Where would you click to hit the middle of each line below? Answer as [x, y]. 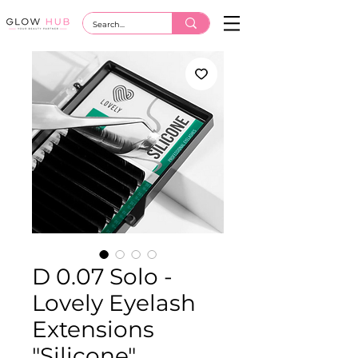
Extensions [93, 329]
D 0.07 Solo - [102, 276]
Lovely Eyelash [114, 303]
